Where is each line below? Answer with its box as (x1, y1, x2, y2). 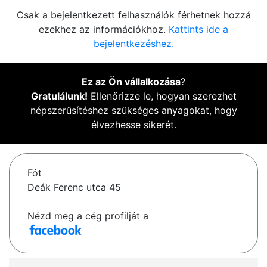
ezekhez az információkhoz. (39, 23, 169, 36)
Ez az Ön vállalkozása (82, 76, 181, 88)
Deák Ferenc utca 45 (27, 181, 121, 194)
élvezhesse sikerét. (91, 119, 176, 131)
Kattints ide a (169, 23, 228, 36)
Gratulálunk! (30, 90, 88, 103)
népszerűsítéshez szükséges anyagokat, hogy (30, 104, 237, 117)
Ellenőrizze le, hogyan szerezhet (87, 90, 237, 103)
